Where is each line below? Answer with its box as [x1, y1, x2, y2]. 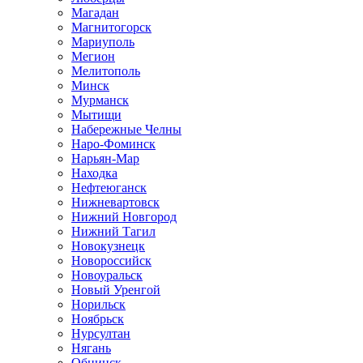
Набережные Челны [71, 122, 181, 136]
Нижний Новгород [71, 210, 177, 224]
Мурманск [71, 93, 129, 107]
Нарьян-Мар [71, 152, 139, 165]
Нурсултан [71, 327, 130, 340]
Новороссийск [71, 254, 152, 267]
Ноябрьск [71, 312, 124, 326]
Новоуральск [71, 268, 143, 282]
